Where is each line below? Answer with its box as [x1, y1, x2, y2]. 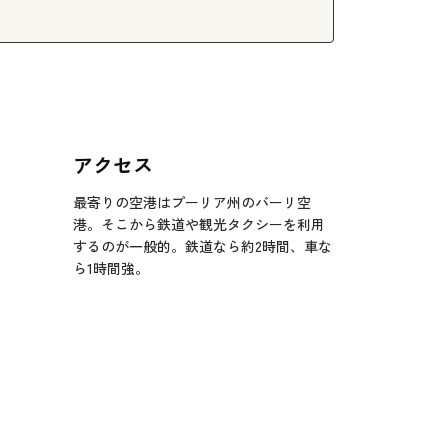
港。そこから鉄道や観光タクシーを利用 [73, 214, 325, 235]
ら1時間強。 [73, 258, 149, 279]
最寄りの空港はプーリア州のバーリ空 [73, 192, 311, 213]
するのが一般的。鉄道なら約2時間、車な [73, 236, 332, 257]
